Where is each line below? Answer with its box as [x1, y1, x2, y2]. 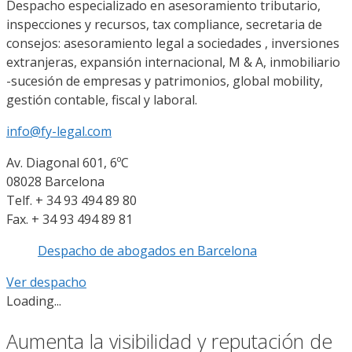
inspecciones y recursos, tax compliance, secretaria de [6, 15, 322, 33]
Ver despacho [6, 273, 86, 291]
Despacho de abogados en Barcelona [38, 241, 257, 259]
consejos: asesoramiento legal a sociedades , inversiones [6, 34, 339, 52]
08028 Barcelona [6, 172, 104, 190]
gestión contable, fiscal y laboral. [6, 90, 197, 108]
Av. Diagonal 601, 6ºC [6, 153, 129, 171]
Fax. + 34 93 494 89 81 [6, 210, 133, 228]
